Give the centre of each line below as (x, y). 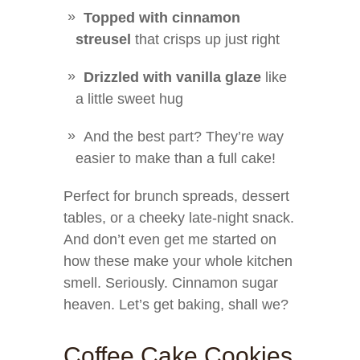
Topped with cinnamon (162, 18)
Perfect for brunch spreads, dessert (176, 196)
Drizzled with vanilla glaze (172, 77)
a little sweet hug (129, 99)
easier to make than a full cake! (176, 158)
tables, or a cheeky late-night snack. (179, 218)
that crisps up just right (205, 39)
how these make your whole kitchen (178, 261)
